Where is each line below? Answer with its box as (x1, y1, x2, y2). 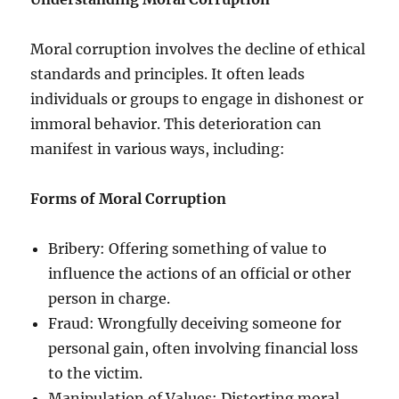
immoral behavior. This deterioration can (30, 114, 322, 133)
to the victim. (48, 363, 143, 382)
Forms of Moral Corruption (30, 189, 227, 208)
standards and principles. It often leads (30, 64, 305, 83)
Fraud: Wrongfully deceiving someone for (48, 313, 342, 332)
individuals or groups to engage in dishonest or (30, 89, 364, 108)
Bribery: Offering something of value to (48, 239, 328, 257)
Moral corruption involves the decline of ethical (30, 39, 366, 58)
